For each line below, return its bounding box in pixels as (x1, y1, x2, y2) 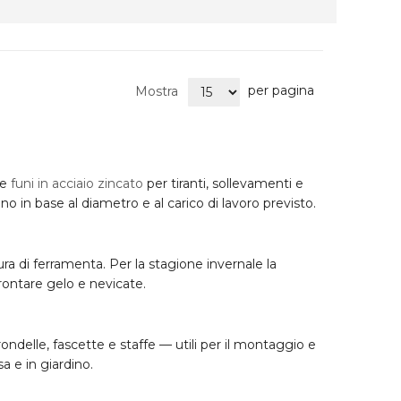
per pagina (248, 81, 314, 98)
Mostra (135, 82, 178, 99)
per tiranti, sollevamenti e (143, 175, 303, 192)
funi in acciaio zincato (11, 175, 143, 192)
